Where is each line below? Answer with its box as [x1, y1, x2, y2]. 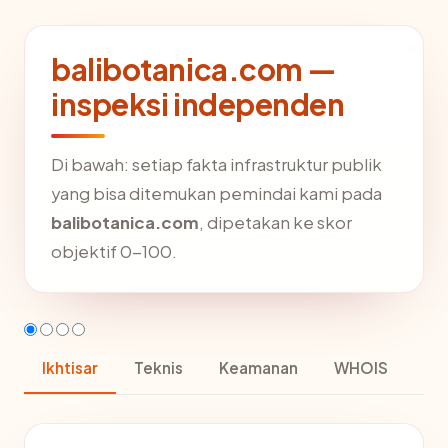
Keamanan [219, 357, 298, 377]
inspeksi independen [51, 84, 345, 123]
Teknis [134, 357, 183, 377]
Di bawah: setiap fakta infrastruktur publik [51, 153, 382, 175]
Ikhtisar [42, 357, 98, 377]
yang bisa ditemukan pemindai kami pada [51, 182, 382, 204]
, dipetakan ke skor [199, 211, 352, 233]
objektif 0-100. [51, 240, 177, 262]
